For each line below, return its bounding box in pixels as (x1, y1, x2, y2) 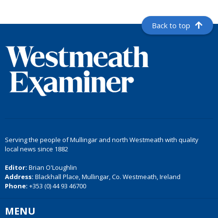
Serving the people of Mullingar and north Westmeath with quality (5, 135, 199, 145)
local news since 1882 (5, 145, 68, 154)
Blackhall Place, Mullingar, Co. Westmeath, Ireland (34, 172, 181, 182)
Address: (5, 172, 34, 182)
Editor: (5, 163, 27, 172)
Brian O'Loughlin (27, 163, 77, 172)
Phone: (5, 182, 28, 191)
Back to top (152, 20, 191, 31)
